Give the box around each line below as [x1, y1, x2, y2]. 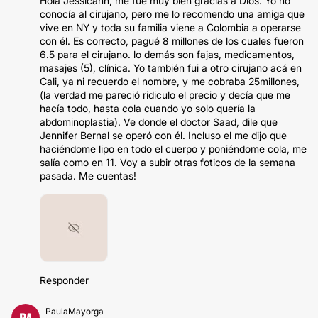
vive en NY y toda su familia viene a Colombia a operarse [40, 21, 301, 33]
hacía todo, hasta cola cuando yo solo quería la [40, 102, 256, 114]
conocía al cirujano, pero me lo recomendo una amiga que [40, 8, 305, 20]
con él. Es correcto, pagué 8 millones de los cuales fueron [40, 35, 304, 47]
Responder [40, 274, 89, 286]
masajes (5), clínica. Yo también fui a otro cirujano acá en [40, 62, 302, 74]
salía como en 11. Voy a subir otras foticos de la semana [40, 156, 295, 168]
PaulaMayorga [45, 306, 104, 317]
